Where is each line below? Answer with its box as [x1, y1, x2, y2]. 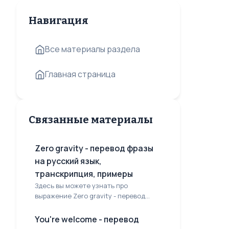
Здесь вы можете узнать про [35, 181, 128, 190]
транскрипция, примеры [35, 168, 133, 179]
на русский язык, [35, 155, 102, 167]
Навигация [29, 14, 88, 27]
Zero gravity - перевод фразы [35, 143, 153, 154]
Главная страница [45, 68, 116, 80]
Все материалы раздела [45, 43, 140, 55]
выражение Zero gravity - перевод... [35, 191, 150, 200]
